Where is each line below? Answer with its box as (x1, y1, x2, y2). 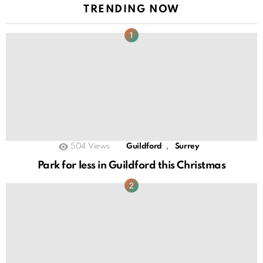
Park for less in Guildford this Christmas (37, 160, 226, 171)
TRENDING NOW (83, 4, 180, 15)
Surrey (174, 142, 200, 150)
